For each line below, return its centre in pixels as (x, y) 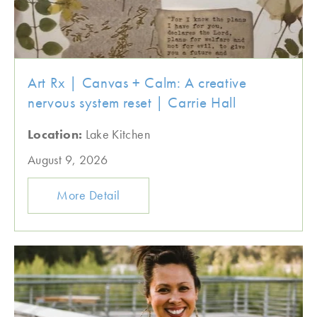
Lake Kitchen (117, 134)
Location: (57, 134)
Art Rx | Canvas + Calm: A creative (137, 82)
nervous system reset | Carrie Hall (132, 102)
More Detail (88, 195)
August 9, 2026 (68, 160)
